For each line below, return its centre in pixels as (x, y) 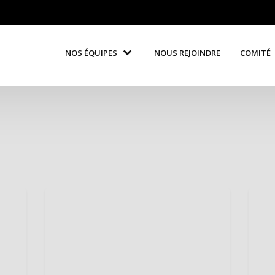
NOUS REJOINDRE (188, 52)
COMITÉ (256, 52)
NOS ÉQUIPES (91, 52)
